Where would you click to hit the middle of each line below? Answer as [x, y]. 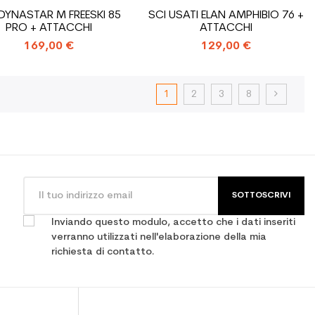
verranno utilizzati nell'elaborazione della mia [159, 237]
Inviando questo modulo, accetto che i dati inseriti [173, 222]
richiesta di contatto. [103, 252]
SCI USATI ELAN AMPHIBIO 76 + [226, 15]
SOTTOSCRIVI [261, 195]
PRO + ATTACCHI [49, 28]
